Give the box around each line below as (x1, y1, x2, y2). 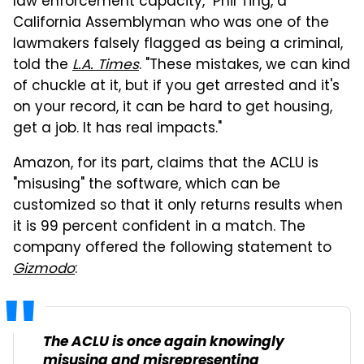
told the (13, 54, 72, 77)
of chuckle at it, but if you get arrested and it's (13, 76, 340, 98)
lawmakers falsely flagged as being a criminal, (13, 33, 343, 56)
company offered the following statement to (13, 237, 331, 260)
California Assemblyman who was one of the (13, 12, 329, 35)
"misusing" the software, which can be (13, 174, 280, 197)
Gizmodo (13, 258, 75, 281)
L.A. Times (72, 54, 139, 77)
